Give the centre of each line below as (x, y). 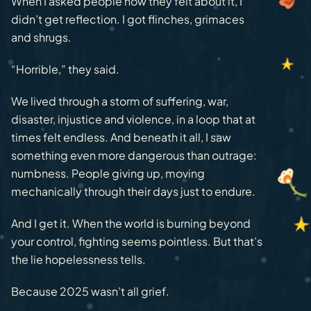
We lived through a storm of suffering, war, (120, 101)
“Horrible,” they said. (65, 69)
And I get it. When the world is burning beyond (131, 224)
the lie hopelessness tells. (79, 260)
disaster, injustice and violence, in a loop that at (133, 119)
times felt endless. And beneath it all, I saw (121, 137)
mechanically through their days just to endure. (133, 192)
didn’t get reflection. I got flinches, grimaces (128, 19)
